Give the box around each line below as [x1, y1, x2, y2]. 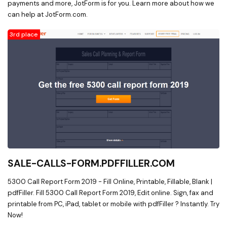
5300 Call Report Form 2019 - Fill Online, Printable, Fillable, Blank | [8, 177, 212, 186]
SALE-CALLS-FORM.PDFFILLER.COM [8, 157, 175, 170]
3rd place [10, 30, 38, 39]
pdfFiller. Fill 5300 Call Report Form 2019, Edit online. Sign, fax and [8, 188, 213, 198]
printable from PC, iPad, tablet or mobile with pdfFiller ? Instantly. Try [8, 200, 219, 209]
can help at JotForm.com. [8, 10, 88, 19]
